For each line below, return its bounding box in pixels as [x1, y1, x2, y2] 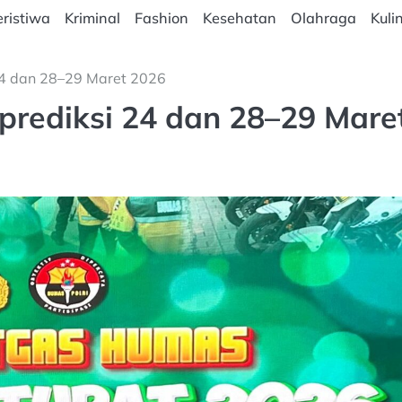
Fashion [134, 9, 188, 27]
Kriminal [64, 9, 120, 27]
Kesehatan [202, 9, 276, 27]
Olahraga [290, 9, 356, 27]
